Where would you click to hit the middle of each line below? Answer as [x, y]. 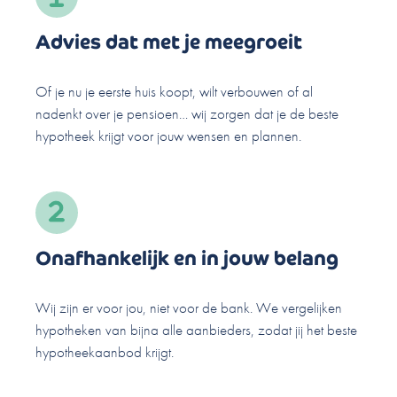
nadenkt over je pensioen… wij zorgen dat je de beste [187, 113]
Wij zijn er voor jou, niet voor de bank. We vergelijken [189, 307]
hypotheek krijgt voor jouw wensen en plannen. [168, 135]
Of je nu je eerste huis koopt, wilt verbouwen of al [174, 91]
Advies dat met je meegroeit [169, 42]
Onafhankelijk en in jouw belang [187, 258]
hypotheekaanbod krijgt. [105, 351]
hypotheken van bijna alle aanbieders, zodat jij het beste [196, 329]
